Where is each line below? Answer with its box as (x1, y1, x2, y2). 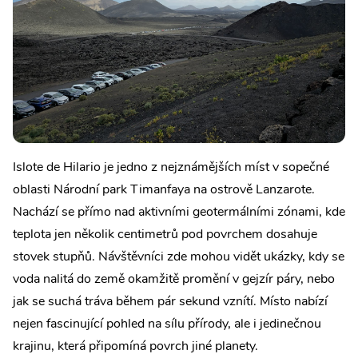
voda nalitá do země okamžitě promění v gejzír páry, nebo (13, 270, 335, 288)
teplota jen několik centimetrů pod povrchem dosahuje (13, 225, 317, 243)
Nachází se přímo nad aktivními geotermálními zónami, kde (13, 203, 345, 221)
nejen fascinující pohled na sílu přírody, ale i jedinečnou (13, 315, 321, 332)
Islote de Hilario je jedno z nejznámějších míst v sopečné (13, 158, 329, 176)
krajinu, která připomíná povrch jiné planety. (13, 337, 258, 355)
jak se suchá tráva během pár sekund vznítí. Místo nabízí (13, 292, 328, 310)
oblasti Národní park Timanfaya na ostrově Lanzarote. (13, 181, 315, 198)
